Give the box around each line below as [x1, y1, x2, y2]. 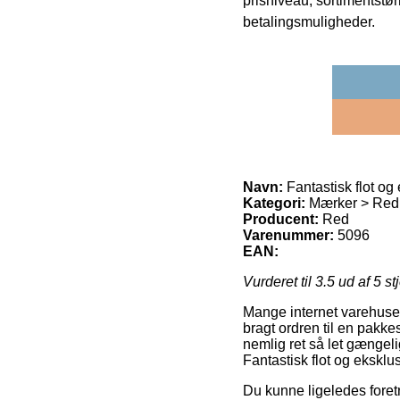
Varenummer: [243, 227, 334, 243]
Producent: [243, 211, 319, 227]
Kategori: [243, 195, 305, 211]
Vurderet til [243, 273, 315, 289]
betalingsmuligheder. [243, 13, 375, 29]
